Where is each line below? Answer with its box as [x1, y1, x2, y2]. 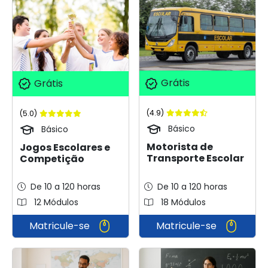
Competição [20, 151, 84, 166]
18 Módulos [159, 196, 206, 208]
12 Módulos [32, 196, 78, 208]
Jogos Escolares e [20, 140, 110, 154]
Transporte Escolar [147, 151, 244, 166]
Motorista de [147, 140, 213, 154]
